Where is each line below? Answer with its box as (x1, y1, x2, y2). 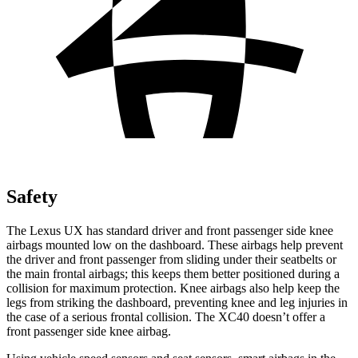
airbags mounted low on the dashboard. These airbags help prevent (6, 237, 343, 252)
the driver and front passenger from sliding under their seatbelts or (6, 252, 336, 266)
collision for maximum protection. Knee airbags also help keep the (6, 280, 340, 295)
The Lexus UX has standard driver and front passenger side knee (6, 223, 333, 237)
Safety (6, 185, 58, 207)
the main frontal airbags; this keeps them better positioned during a (6, 266, 340, 280)
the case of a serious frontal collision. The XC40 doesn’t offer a (6, 309, 325, 324)
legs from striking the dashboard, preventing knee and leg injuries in (6, 295, 348, 309)
